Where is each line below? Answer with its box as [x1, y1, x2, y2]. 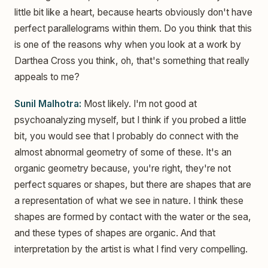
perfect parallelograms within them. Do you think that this [14, 22, 252, 34]
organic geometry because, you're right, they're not [14, 162, 231, 174]
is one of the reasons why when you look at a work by [14, 38, 241, 50]
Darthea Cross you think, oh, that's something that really [14, 54, 249, 66]
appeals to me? [14, 71, 80, 83]
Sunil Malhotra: [14, 98, 81, 109]
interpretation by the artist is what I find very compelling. [14, 243, 248, 255]
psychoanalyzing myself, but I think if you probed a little [14, 114, 246, 126]
